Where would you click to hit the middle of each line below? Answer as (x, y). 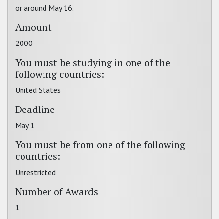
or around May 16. (44, 8)
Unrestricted (35, 172)
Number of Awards (57, 191)
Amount (33, 27)
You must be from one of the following (100, 144)
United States (38, 90)
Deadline (35, 109)
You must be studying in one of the (93, 62)
